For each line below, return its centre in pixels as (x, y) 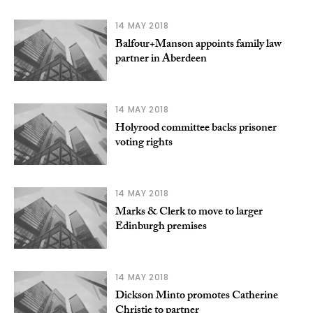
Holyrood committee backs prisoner (196, 129)
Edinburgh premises (161, 227)
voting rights (144, 143)
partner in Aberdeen (161, 59)
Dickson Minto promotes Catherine (196, 296)
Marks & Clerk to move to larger (189, 212)
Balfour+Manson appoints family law (198, 45)
